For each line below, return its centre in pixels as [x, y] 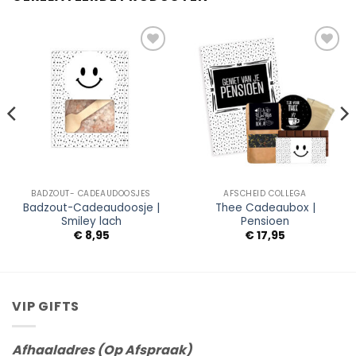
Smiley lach [91, 222]
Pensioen [265, 222]
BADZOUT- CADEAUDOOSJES [91, 194]
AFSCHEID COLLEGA [265, 194]
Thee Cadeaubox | [265, 208]
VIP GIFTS [46, 306]
